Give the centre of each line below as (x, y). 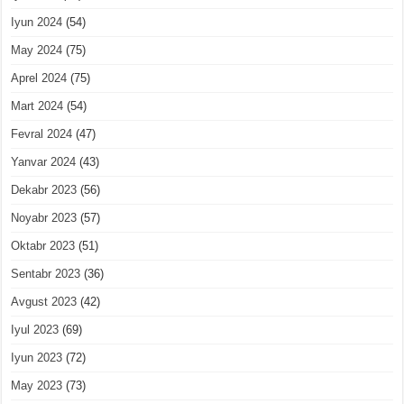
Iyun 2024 (37, 23)
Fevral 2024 (42, 134)
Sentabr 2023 (46, 274)
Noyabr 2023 (44, 218)
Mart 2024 (37, 106)
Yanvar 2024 (44, 162)
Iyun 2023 (37, 358)
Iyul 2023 (35, 330)
